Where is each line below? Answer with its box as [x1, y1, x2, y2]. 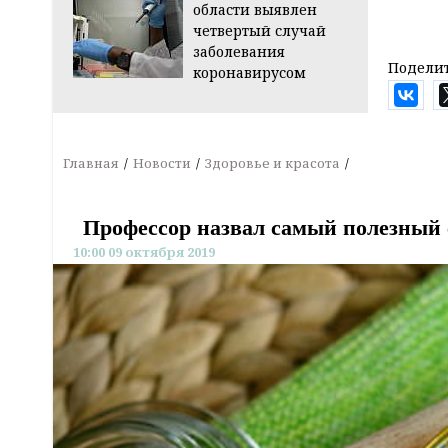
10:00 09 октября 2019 [73, 243, 215, 262]
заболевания [193, 42, 285, 62]
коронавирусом [193, 63, 306, 83]
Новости [133, 154, 191, 173]
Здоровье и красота [205, 154, 340, 173]
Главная [63, 154, 119, 173]
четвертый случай [193, 21, 326, 41]
